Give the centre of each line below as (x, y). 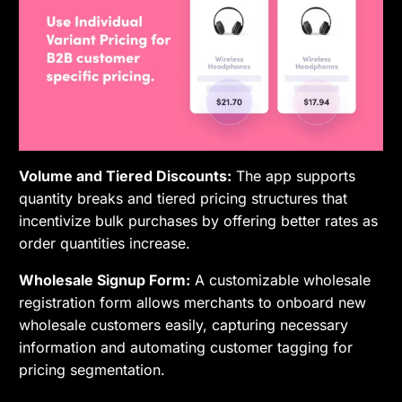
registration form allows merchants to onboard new (193, 302)
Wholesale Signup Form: (105, 280)
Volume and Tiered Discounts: (126, 175)
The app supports (294, 175)
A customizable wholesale (281, 280)
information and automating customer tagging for (186, 347)
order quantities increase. (105, 243)
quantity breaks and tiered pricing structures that (184, 198)
